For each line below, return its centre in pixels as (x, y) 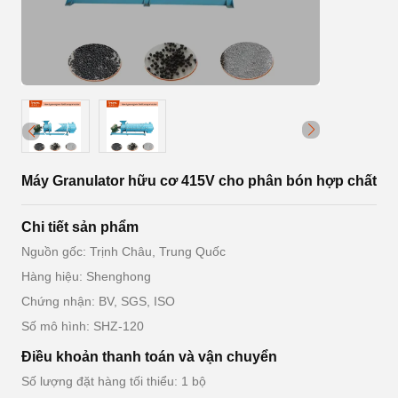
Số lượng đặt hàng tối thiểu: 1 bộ (114, 381)
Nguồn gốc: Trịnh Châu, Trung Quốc (123, 251)
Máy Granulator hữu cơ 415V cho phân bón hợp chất (199, 181)
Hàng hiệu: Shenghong (86, 276)
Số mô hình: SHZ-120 (83, 326)
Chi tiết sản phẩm (80, 227)
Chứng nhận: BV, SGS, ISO (98, 301)
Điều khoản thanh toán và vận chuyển (149, 357)
